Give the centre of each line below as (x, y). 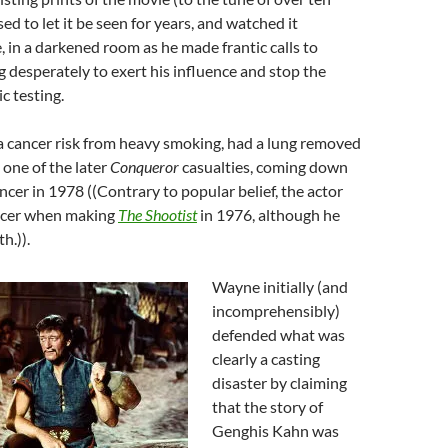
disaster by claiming (279, 382)
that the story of (267, 406)
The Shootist (157, 214)
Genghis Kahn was (275, 430)
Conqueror (144, 166)
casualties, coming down (263, 166)
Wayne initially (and (280, 286)
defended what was (278, 334)
